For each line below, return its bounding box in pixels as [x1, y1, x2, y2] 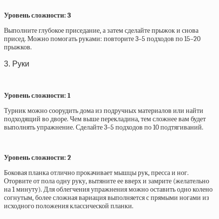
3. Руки [4, 59, 29, 68]
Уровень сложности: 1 [4, 91, 70, 100]
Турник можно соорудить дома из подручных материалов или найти [4, 107, 203, 115]
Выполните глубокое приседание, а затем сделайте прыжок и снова [4, 26, 198, 35]
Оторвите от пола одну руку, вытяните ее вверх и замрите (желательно [4, 177, 209, 186]
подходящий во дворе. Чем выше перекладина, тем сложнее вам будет [4, 115, 206, 124]
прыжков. [4, 43, 32, 51]
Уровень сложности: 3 [4, 11, 71, 20]
